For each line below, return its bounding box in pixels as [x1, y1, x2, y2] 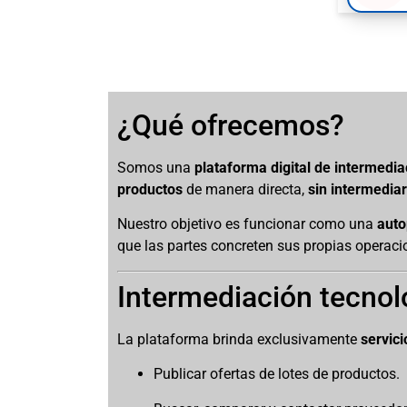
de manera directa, [183, 181, 309, 198]
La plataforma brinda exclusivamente [117, 330, 362, 348]
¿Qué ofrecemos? [117, 108, 345, 143]
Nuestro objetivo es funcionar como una [117, 215, 378, 233]
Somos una [117, 159, 195, 176]
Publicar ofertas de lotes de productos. [154, 365, 401, 383]
